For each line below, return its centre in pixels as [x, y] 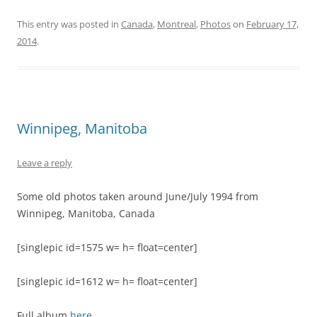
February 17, [272, 24]
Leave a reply [45, 163]
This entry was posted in [69, 24]
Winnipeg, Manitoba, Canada [86, 214]
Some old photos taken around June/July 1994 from [138, 197]
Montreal [177, 24]
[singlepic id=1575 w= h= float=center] [107, 248]
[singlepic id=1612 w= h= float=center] [107, 282]
